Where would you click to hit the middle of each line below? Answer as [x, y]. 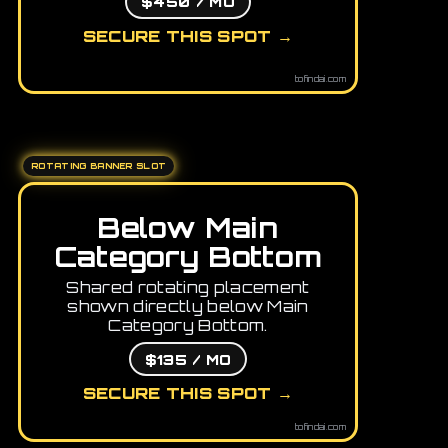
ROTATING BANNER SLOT [99, 166]
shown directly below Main [188, 306]
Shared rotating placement [188, 287]
